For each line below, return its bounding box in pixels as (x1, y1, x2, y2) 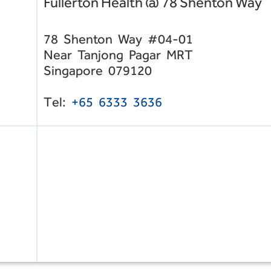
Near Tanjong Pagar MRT (44, 47, 193, 63)
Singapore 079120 (44, 63, 152, 79)
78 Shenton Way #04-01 (44, 31, 193, 47)
